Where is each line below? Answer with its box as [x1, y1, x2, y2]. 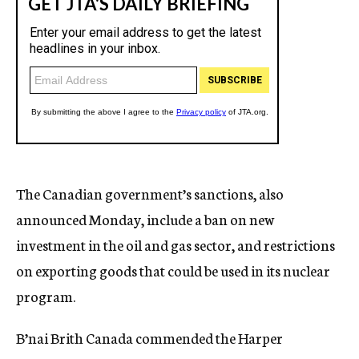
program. [16, 285, 75, 306]
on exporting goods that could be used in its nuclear [16, 260, 330, 280]
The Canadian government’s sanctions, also [16, 183, 284, 204]
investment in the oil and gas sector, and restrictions [16, 234, 335, 255]
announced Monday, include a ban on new [16, 208, 274, 229]
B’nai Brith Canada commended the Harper [16, 327, 283, 348]
